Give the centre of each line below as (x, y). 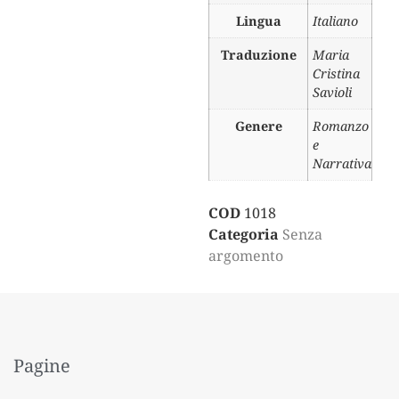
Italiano (335, 21)
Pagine (42, 365)
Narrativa (342, 164)
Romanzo (341, 126)
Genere (258, 126)
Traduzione (258, 55)
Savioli (332, 93)
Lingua (258, 21)
